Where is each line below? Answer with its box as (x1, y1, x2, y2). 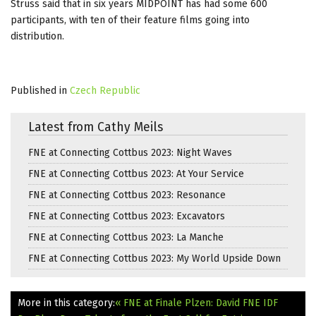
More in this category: (18, 296, 115, 309)
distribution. (11, 30, 64, 42)
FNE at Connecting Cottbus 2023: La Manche (28, 231, 224, 243)
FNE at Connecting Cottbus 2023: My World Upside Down (28, 252, 281, 265)
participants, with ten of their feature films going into (11, 13, 250, 26)
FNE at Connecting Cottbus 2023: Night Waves (28, 146, 232, 159)
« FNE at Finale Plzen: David (115, 296, 240, 309)
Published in (11, 84, 67, 97)
